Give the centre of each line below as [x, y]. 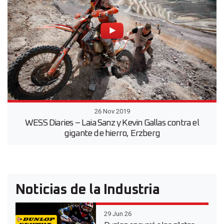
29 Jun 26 [117, 214]
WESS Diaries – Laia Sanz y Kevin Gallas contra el [112, 123]
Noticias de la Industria [87, 190]
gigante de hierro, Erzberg [112, 134]
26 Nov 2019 [112, 111]
